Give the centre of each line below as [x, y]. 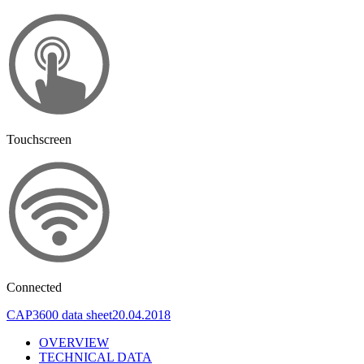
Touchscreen [39, 139]
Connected [34, 287]
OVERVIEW [74, 342]
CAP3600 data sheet [59, 314]
